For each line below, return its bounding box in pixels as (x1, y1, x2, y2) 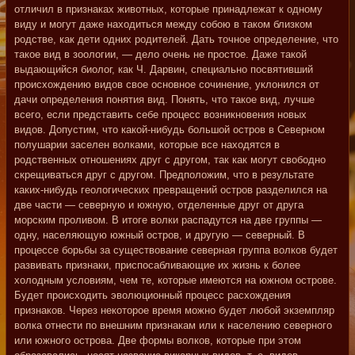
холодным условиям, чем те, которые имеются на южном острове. (14, 274, 337, 286)
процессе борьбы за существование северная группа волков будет (14, 244, 338, 256)
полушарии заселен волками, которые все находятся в (14, 139, 280, 151)
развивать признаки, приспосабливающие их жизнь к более (14, 259, 300, 271)
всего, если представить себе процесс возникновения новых (14, 109, 307, 120)
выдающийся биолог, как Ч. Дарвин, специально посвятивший (14, 63, 313, 75)
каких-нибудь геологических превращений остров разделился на (14, 184, 327, 196)
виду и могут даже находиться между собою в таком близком (14, 18, 312, 30)
